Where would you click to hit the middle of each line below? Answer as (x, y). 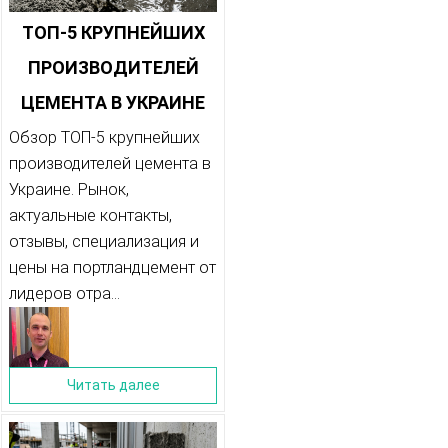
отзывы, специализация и (104, 242)
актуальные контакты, (90, 216)
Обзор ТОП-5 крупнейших (104, 138)
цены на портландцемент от (112, 268)
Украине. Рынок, (69, 190)
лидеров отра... (64, 294)
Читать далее (113, 385)
